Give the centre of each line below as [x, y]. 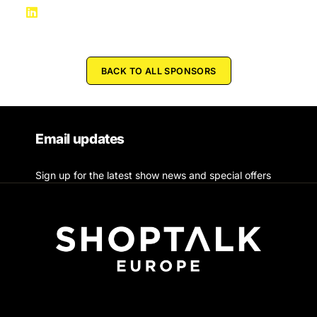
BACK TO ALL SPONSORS [158, 71]
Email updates [80, 139]
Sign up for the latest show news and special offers [153, 175]
